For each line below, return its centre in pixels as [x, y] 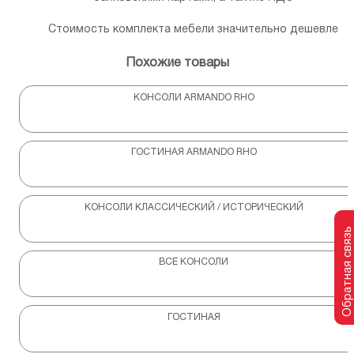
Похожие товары [177, 64]
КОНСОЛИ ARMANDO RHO [194, 97]
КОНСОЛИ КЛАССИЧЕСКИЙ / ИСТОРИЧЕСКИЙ [194, 207]
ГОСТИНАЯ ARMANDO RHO [194, 153]
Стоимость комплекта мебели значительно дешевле [193, 30]
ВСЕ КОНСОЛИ [194, 262]
